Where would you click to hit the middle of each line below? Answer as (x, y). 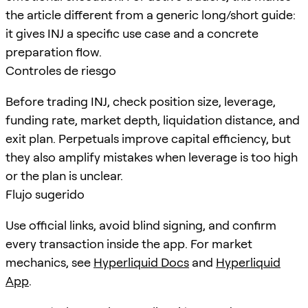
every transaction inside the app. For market (129, 243)
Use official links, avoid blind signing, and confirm (141, 225)
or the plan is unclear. (64, 175)
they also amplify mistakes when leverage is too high (152, 157)
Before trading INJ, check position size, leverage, (141, 101)
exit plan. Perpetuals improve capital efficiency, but (148, 138)
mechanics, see (49, 262)
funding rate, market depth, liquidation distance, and (153, 120)
